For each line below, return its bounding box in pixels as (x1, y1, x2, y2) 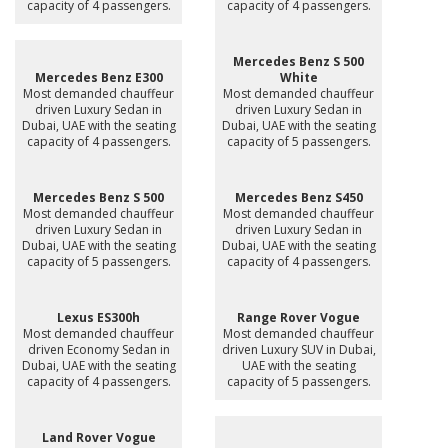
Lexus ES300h (57, 308, 140, 326)
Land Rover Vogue (41, 428, 156, 446)
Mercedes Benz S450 (234, 188, 363, 206)
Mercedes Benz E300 (34, 68, 163, 86)
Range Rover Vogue (237, 308, 360, 326)
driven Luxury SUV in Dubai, (221, 340, 376, 358)
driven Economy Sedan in (27, 340, 170, 358)
